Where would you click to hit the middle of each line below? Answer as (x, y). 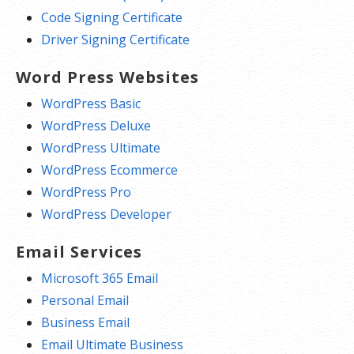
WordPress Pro (86, 192)
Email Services (79, 251)
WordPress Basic (91, 103)
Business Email (85, 322)
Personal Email (85, 300)
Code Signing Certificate (112, 17)
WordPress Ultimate (101, 147)
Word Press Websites (107, 77)
